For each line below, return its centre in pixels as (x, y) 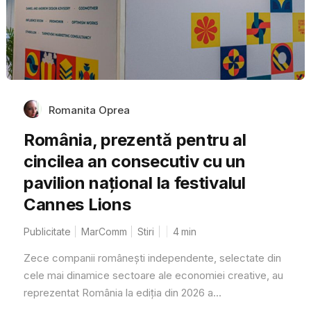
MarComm (104, 231)
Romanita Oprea (89, 110)
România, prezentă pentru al (135, 140)
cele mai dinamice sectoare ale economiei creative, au (153, 275)
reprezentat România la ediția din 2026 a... (122, 292)
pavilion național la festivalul (134, 183)
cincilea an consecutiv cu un (134, 161)
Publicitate (47, 231)
